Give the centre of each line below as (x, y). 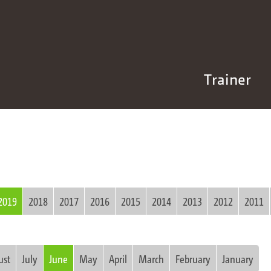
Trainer (227, 79)
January (238, 258)
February (193, 258)
